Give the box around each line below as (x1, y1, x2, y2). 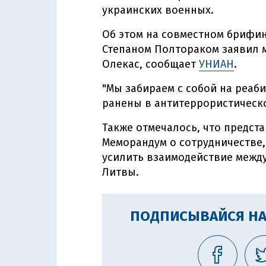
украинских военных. (102, 4, 214, 17)
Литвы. (102, 166, 139, 179)
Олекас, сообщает (102, 58, 199, 71)
